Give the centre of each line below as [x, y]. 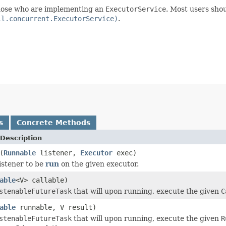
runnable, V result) [56, 207]
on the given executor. [99, 164]
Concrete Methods [53, 122]
